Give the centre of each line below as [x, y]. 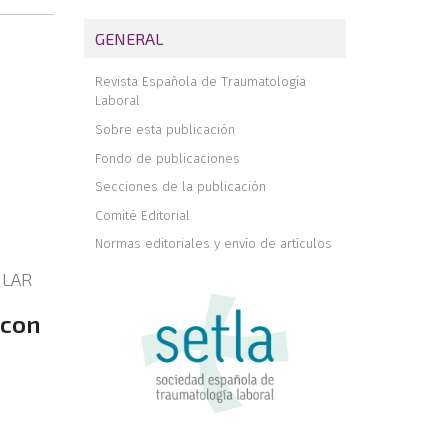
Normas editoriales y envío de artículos [213, 244]
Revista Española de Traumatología [200, 82]
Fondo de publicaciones [167, 158]
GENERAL [129, 38]
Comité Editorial [142, 215]
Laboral [117, 101]
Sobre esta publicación [164, 129]
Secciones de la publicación [180, 187]
